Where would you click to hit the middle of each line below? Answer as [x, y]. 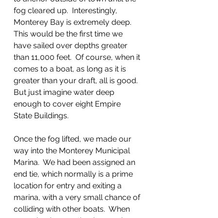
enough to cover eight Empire [68, 104]
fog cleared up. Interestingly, [66, 10]
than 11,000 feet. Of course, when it [78, 57]
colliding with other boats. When [73, 209]
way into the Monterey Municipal [73, 151]
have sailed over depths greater [72, 45]
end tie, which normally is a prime [74, 174]
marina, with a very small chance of [78, 197]
